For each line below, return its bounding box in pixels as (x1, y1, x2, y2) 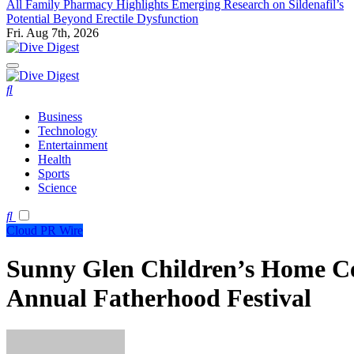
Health (38, 152, 71, 166)
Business (38, 109, 82, 123)
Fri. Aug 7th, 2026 (6, 25, 99, 40)
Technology (38, 123, 97, 137)
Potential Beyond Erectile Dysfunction (6, 11, 198, 25)
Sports (38, 166, 70, 180)
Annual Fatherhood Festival (6, 283, 311, 312)
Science (38, 180, 77, 194)
